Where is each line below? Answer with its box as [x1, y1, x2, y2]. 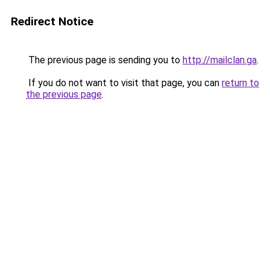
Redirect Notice [11, 14, 93, 28]
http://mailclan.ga [183, 54, 257, 66]
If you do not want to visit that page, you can [26, 77, 222, 89]
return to [222, 77, 259, 89]
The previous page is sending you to [26, 54, 183, 66]
